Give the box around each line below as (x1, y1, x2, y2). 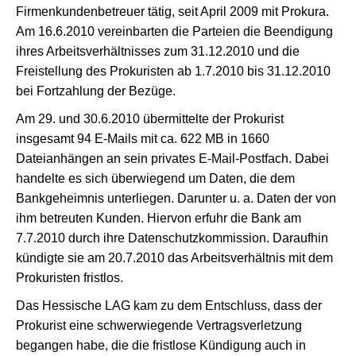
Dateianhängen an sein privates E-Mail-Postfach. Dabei (16, 152, 329, 165)
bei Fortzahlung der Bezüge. (16, 84, 176, 98)
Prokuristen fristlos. (16, 271, 123, 284)
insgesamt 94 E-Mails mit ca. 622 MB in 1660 (16, 132, 269, 145)
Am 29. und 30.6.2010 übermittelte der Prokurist (16, 112, 284, 126)
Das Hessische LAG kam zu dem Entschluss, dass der (16, 299, 322, 312)
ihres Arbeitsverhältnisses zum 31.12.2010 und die (16, 44, 300, 58)
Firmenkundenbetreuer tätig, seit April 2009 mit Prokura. (16, 5, 329, 18)
